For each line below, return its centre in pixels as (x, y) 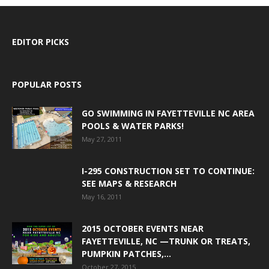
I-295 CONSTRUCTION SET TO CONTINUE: (168, 171)
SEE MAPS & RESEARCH (129, 184)
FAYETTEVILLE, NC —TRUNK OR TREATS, (166, 241)
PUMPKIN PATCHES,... (126, 254)
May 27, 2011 (102, 139)
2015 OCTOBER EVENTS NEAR (143, 229)
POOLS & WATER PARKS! (133, 126)
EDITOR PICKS (41, 42)
